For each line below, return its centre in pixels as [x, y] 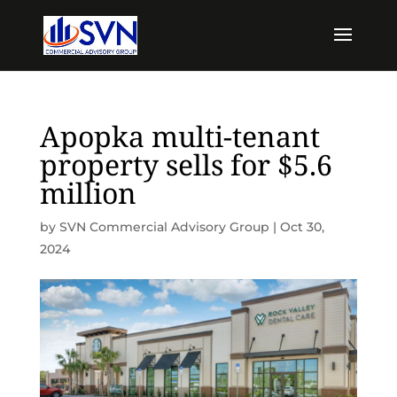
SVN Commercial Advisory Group [164, 227]
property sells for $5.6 [186, 164]
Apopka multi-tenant [179, 136]
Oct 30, [302, 227]
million [88, 193]
